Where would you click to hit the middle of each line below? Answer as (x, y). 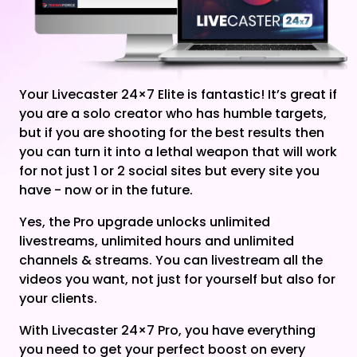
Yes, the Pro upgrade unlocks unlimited (145, 222)
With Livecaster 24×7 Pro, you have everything (167, 330)
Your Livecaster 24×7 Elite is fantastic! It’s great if (178, 94)
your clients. (58, 298)
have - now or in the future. (106, 190)
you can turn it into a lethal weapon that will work (178, 151)
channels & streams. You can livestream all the (171, 260)
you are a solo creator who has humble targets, (173, 113)
